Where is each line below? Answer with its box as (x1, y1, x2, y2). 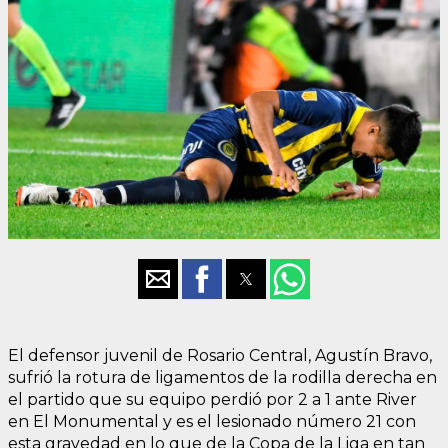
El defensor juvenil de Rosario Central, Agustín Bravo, (8, 345, 432, 365)
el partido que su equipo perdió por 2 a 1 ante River (8, 389, 417, 409)
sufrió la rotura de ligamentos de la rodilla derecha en (8, 367, 437, 387)
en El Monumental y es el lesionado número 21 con (8, 411, 416, 431)
